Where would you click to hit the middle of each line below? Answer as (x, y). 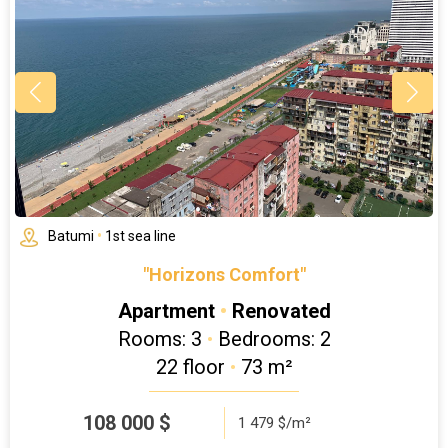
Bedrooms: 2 (271, 339)
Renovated (278, 311)
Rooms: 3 (162, 339)
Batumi (72, 236)
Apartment (168, 311)
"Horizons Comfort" (224, 274)
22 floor (190, 367)
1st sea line (139, 236)
